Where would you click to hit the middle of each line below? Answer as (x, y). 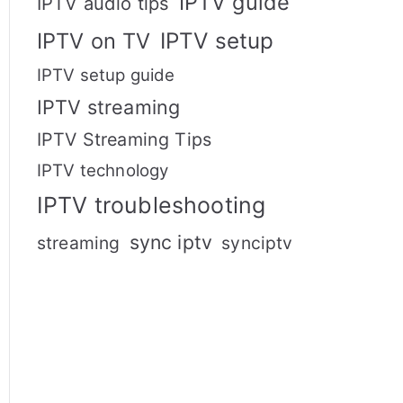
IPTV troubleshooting (152, 205)
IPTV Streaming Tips (125, 139)
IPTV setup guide (106, 75)
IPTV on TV (94, 41)
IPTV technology (103, 170)
